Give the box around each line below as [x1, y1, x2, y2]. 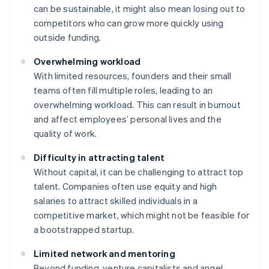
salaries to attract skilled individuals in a [34, 195, 198, 207]
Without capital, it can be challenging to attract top [34, 166, 244, 178]
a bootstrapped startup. [34, 223, 134, 236]
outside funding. [34, 31, 101, 44]
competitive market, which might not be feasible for [34, 209, 250, 222]
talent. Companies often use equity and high [34, 180, 217, 193]
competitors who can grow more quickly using [34, 17, 224, 29]
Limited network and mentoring [34, 247, 175, 260]
